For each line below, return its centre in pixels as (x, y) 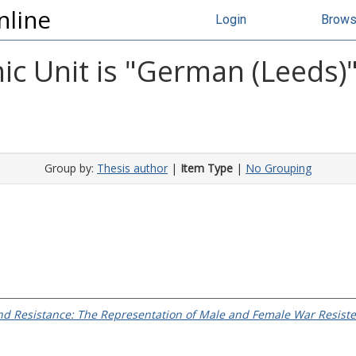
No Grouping (279, 168)
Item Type (207, 168)
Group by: (71, 168)
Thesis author (132, 168)
